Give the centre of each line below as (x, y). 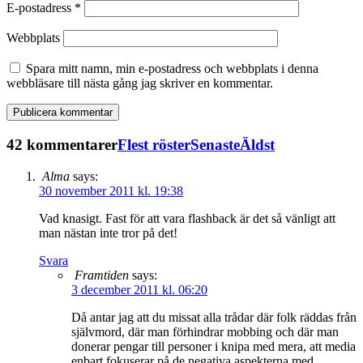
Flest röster (154, 144)
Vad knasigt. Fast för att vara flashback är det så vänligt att (187, 218)
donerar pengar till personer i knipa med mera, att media (214, 346)
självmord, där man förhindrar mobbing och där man (205, 331)
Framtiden (102, 275)
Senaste (215, 144)
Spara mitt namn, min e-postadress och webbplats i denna (172, 69)
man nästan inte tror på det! (108, 233)
